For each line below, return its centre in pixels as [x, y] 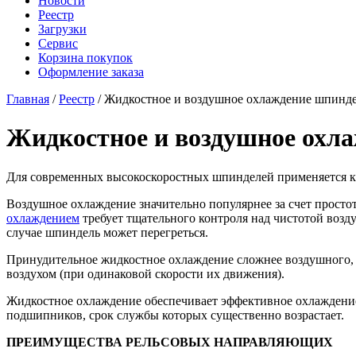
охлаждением [43, 218]
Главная [28, 99]
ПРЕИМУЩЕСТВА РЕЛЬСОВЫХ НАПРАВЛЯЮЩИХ [170, 342]
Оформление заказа [91, 72]
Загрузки [62, 29]
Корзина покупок [85, 58]
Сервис [58, 43]
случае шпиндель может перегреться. [107, 232]
